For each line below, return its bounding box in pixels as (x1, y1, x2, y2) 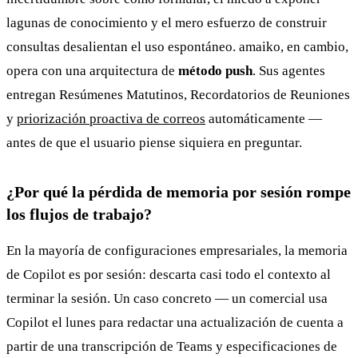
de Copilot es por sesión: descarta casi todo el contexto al (6, 266, 331, 282)
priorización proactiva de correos (17, 110, 205, 126)
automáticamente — (205, 110, 322, 126)
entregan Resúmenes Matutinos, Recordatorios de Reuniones (6, 86, 350, 102)
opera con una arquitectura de (6, 62, 178, 78)
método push (178, 62, 253, 78)
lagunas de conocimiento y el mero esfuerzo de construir (6, 14, 327, 30)
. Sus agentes (253, 62, 325, 78)
